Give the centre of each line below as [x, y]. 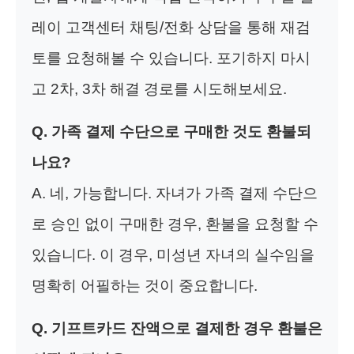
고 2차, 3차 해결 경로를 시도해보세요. [159, 88]
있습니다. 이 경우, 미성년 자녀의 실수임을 [173, 254]
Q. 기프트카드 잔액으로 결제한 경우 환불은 [177, 328]
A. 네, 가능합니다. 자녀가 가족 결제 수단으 [175, 193]
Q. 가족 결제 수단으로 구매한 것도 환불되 [171, 131]
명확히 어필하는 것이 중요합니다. [145, 285]
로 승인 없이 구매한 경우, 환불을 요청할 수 [175, 224]
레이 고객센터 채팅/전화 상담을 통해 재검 [171, 27]
